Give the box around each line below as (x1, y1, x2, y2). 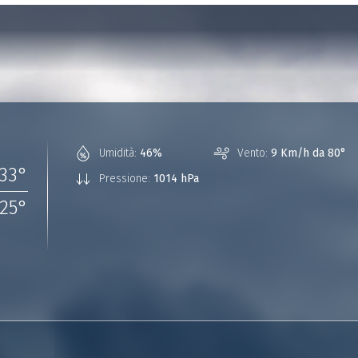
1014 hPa (153, 172, 199, 185)
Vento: (237, 146, 268, 160)
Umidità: (99, 146, 137, 160)
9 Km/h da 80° (271, 146, 346, 160)
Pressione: (99, 172, 150, 185)
